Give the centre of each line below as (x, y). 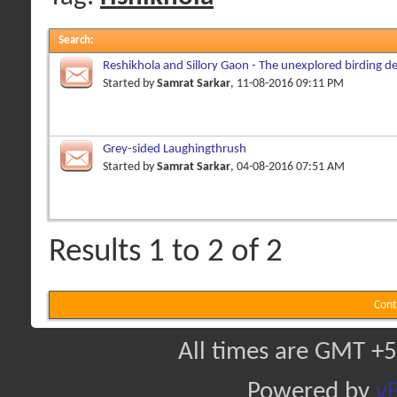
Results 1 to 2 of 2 (166, 252)
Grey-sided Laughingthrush (175, 149)
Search (74, 40)
